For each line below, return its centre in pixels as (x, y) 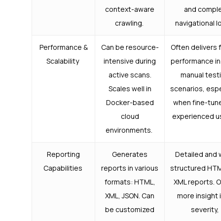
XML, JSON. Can (130, 196)
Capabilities (63, 168)
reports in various (130, 168)
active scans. (130, 75)
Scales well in (130, 89)
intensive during (130, 61)
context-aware (130, 9)
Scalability (63, 61)
